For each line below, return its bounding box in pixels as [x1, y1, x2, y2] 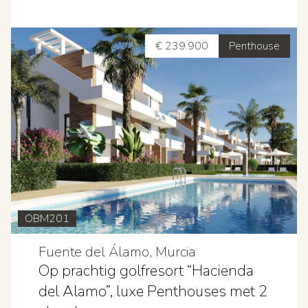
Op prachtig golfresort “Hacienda [38, 261, 254, 281]
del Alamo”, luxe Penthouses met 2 [38, 281, 267, 302]
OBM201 [25, 211, 69, 226]
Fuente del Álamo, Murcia [38, 243, 196, 261]
